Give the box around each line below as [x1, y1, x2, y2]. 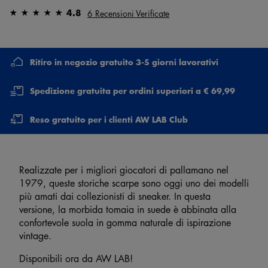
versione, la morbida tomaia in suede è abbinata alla [19, 202, 236, 216]
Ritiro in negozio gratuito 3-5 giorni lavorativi [30, 56, 218, 68]
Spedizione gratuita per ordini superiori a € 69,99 [30, 84, 235, 97]
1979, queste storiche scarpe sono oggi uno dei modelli [19, 176, 249, 190]
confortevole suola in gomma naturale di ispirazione [19, 215, 231, 229]
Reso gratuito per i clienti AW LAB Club [30, 113, 188, 126]
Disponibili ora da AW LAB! [19, 251, 133, 265]
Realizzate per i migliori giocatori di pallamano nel [19, 163, 229, 176]
